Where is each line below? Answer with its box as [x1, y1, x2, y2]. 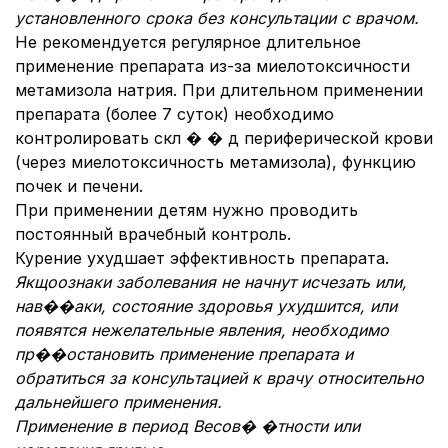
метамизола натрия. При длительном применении [15, 80, 423, 100]
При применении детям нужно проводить [15, 200, 358, 220]
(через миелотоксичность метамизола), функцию [15, 152, 416, 172]
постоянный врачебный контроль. [15, 224, 291, 244]
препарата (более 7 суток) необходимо [15, 104, 334, 124]
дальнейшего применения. [15, 392, 222, 412]
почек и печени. [15, 176, 143, 196]
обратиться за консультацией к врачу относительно [15, 368, 424, 388]
